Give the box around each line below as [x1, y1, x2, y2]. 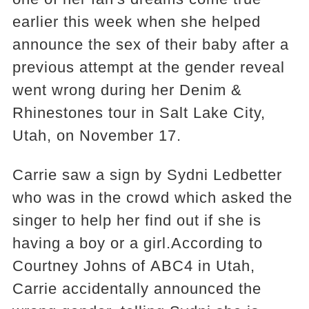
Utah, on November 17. [12, 127, 181, 144]
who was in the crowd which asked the [12, 189, 292, 206]
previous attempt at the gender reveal [12, 59, 285, 76]
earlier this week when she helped [12, 13, 261, 30]
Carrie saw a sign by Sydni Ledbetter [12, 166, 282, 183]
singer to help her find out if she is [12, 212, 261, 229]
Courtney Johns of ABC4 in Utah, [12, 257, 255, 275]
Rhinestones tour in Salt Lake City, [12, 104, 266, 121]
